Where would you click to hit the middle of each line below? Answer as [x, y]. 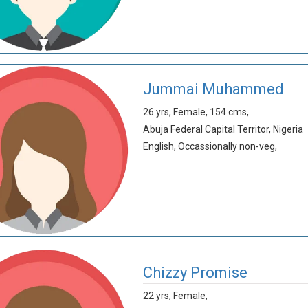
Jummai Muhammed [213, 89]
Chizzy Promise [195, 273]
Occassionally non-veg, [227, 146]
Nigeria [288, 129]
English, [159, 146]
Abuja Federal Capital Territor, [208, 129]
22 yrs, [158, 296]
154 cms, [229, 112]
